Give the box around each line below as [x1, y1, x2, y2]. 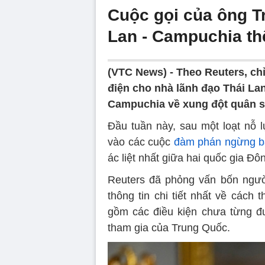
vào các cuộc [108, 136, 174, 148]
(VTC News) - [108, 66, 176, 79]
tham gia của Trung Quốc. [108, 222, 230, 234]
